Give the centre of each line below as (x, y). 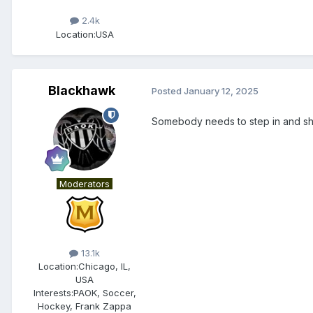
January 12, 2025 (221, 91)
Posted (168, 91)
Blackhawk (82, 90)
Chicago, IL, (104, 266)
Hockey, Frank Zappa (85, 306)
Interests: (53, 292)
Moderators (85, 183)
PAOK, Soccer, (104, 292)
